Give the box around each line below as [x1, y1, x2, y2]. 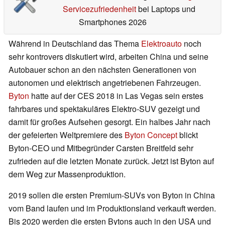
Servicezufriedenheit [62, 3, 136, 15]
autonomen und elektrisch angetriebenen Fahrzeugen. [9, 77, 201, 89]
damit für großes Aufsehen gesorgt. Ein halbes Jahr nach [9, 116, 210, 128]
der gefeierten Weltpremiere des [9, 129, 125, 141]
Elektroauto [141, 38, 182, 50]
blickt [177, 129, 198, 141]
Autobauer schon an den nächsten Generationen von [9, 64, 196, 76]
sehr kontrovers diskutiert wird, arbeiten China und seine [9, 51, 208, 63]
